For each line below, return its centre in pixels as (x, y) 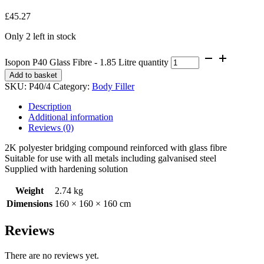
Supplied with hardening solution (66, 169)
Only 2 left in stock (40, 36)
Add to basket (33, 75)
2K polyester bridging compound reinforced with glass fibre (116, 147)
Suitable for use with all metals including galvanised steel (110, 158)
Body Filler (113, 86)
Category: (72, 86)
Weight (29, 190)
